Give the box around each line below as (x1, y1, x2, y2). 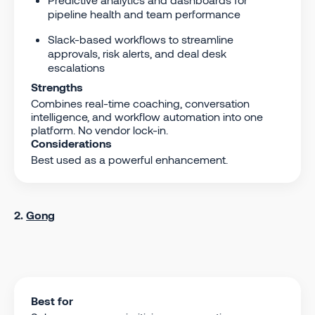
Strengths (31, 79, 83, 94)
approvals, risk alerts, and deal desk (48, 46, 226, 60)
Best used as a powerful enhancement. (31, 152, 228, 166)
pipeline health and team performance (48, 6, 240, 20)
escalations (48, 60, 105, 74)
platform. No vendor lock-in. (31, 122, 168, 136)
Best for (31, 293, 73, 307)
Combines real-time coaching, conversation (31, 96, 250, 110)
